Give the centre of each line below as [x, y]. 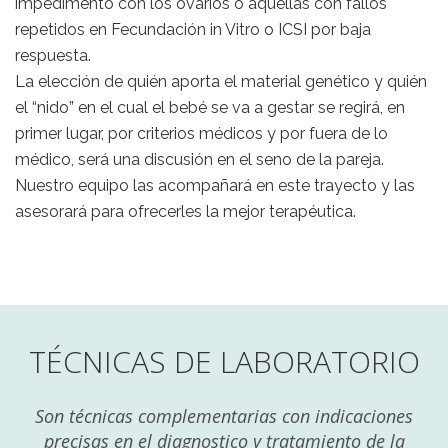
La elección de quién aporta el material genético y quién [221, 82]
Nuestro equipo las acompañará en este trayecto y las [215, 186]
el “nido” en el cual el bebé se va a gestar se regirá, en [210, 108]
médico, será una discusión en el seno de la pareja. [199, 160]
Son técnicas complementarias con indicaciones [224, 416]
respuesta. [53, 56]
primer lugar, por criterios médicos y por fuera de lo [201, 134]
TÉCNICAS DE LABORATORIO [224, 362]
